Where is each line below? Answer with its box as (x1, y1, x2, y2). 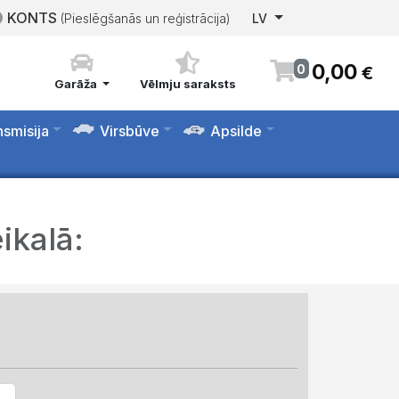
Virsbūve (100, 122, 160, 140)
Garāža (53, 77, 97, 91)
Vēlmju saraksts (139, 77, 236, 91)
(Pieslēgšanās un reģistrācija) (61, 11, 232, 26)
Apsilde (210, 122, 263, 140)
